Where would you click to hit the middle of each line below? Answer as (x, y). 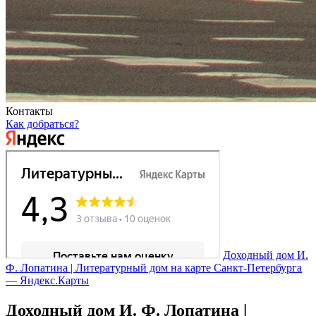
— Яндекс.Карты (47, 281)
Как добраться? (42, 124)
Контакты (29, 111)
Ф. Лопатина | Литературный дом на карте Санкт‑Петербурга (154, 268)
